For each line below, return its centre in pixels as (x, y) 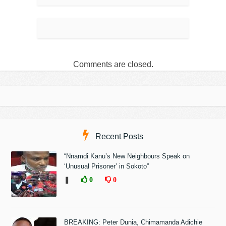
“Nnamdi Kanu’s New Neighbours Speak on (127, 156)
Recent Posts (118, 137)
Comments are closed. (113, 65)
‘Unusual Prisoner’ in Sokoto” (108, 166)
